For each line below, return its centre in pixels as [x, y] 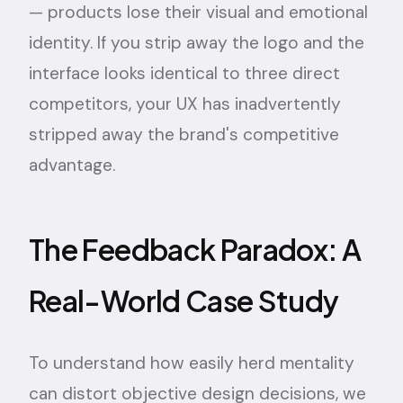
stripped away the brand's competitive [184, 134]
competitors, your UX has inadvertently [185, 104]
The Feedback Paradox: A [195, 249]
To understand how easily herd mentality [192, 363]
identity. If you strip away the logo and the [197, 43]
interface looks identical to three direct [184, 73]
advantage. [72, 165]
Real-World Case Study [184, 300]
